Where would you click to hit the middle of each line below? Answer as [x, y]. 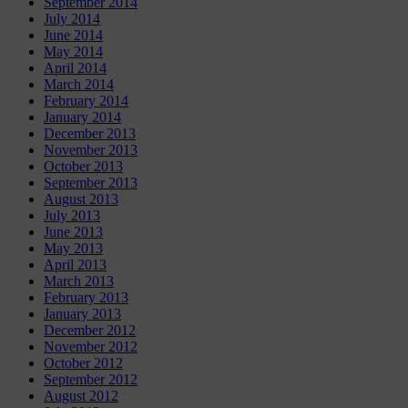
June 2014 [73, 36]
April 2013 [75, 265]
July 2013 [72, 216]
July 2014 [72, 19]
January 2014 [82, 117]
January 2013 [82, 314]
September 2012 [91, 380]
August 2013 [81, 199]
